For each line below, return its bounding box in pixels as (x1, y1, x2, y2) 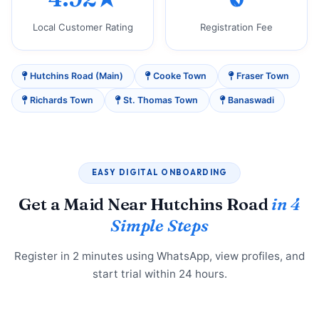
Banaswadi (225, 95, 274, 106)
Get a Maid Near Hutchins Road (19, 194, 272, 215)
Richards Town (28, 95, 94, 106)
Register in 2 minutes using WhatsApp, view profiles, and (14, 249, 305, 263)
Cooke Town (151, 70, 207, 82)
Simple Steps (110, 215, 209, 236)
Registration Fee (200, 21, 273, 33)
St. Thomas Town (121, 95, 199, 106)
